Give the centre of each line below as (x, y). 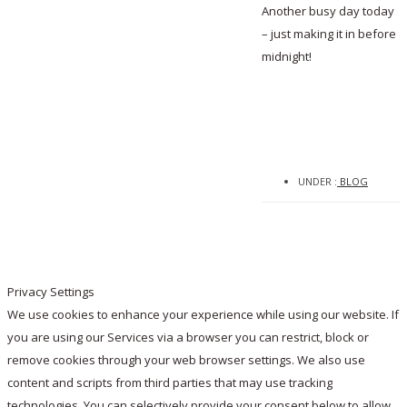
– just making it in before (329, 33)
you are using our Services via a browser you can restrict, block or (188, 338)
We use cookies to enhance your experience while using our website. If (203, 315)
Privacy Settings (51, 292)
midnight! (287, 56)
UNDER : (318, 181)
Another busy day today (328, 10)
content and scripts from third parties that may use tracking (170, 383)
